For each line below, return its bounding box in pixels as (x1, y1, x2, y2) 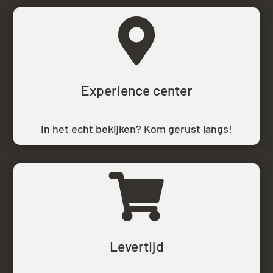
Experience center (80, 82, 193, 99)
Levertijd (109, 238, 164, 255)
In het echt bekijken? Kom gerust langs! (41, 122, 232, 136)
